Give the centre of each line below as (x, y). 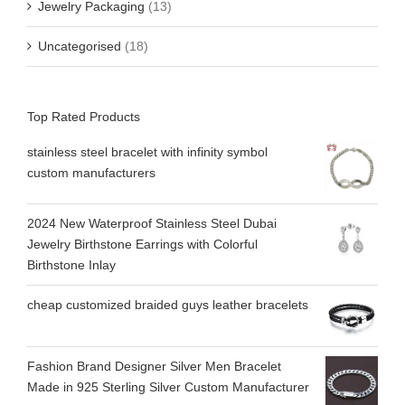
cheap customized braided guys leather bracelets (168, 305)
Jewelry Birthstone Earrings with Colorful (142, 245)
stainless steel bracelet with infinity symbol (147, 152)
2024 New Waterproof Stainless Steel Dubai (152, 224)
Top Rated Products (84, 116)
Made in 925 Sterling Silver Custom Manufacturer (168, 386)
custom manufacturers (91, 173)
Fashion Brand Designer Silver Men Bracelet (154, 366)
